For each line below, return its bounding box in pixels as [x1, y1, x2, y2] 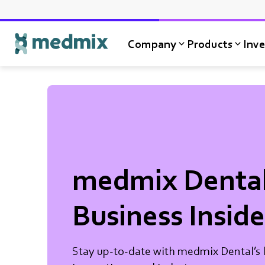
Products [187, 37, 232, 51]
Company [128, 37, 176, 51]
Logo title [14, 56, 62, 70]
